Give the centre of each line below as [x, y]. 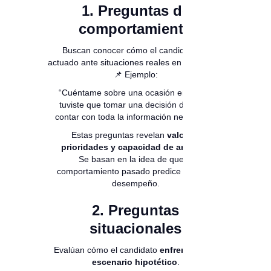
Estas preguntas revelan [119, 135]
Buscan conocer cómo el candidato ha [135, 51]
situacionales [135, 229]
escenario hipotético [134, 262]
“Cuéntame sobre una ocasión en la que [135, 93]
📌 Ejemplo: [135, 75]
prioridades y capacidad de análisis [134, 147]
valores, [183, 135]
